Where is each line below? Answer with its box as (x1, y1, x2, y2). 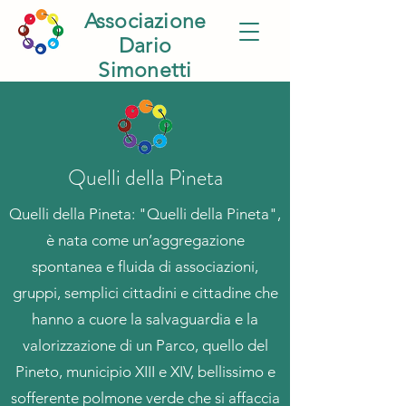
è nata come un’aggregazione (45, 231, 245, 249)
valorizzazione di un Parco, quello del (22, 336, 268, 354)
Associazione (83, 9, 207, 34)
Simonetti (98, 58, 192, 82)
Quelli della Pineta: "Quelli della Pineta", (9, 205, 281, 223)
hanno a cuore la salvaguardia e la (32, 310, 258, 328)
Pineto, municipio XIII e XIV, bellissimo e (14, 362, 275, 381)
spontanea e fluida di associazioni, (32, 257, 258, 275)
